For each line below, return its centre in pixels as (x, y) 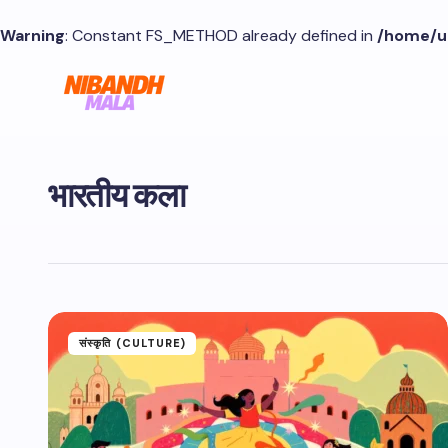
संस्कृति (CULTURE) (133, 343)
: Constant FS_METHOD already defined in (221, 35)
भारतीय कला (116, 195)
